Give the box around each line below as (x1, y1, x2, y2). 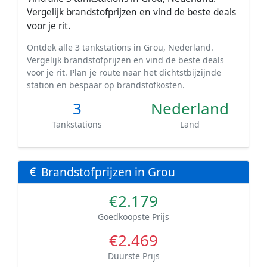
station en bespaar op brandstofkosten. (27, 79, 185, 91)
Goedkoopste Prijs (98, 210, 169, 222)
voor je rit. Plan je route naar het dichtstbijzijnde (27, 66, 221, 78)
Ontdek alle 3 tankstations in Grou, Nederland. (27, 41, 213, 53)
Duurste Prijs (107, 250, 160, 262)
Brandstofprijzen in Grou (38, 163, 175, 180)
